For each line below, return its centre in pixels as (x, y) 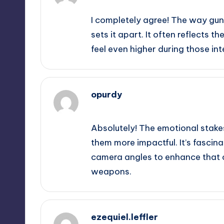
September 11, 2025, (128, 107)
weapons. (111, 171)
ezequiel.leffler (124, 217)
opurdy (106, 94)
